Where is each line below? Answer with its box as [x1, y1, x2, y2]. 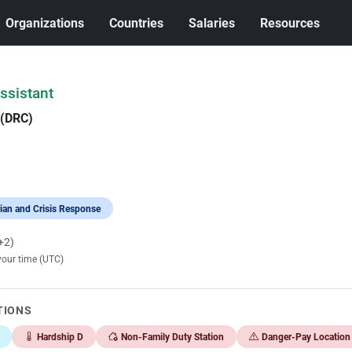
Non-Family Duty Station [120, 331, 224, 343]
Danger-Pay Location [261, 331, 350, 343]
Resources [260, 15, 321, 31]
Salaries [189, 15, 236, 31]
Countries [109, 15, 164, 31]
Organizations [5, 15, 85, 31]
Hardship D [36, 331, 83, 343]
